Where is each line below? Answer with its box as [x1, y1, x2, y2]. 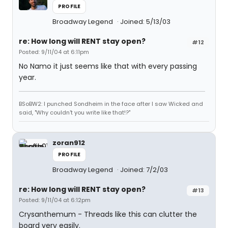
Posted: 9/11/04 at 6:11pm [19, 48, 89, 56]
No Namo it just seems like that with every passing [19, 61, 197, 71]
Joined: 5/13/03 [120, 17, 170, 26]
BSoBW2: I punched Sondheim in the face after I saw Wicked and [19, 100, 203, 108]
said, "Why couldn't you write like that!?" [19, 108, 130, 117]
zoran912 [52, 138, 85, 148]
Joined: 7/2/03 [120, 165, 168, 175]
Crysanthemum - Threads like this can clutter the [19, 209, 197, 219]
